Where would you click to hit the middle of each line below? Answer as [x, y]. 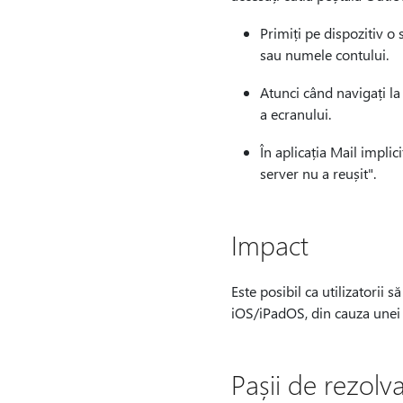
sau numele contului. [324, 54]
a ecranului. [295, 114]
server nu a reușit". [318, 173]
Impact [269, 245]
